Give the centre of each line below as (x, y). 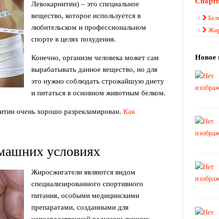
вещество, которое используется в (86, 16)
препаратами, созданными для (80, 207)
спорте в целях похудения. (74, 39)
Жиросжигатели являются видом (83, 172)
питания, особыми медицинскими (85, 196)
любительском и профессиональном (89, 27)
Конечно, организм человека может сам (95, 58)
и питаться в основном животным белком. (99, 93)
